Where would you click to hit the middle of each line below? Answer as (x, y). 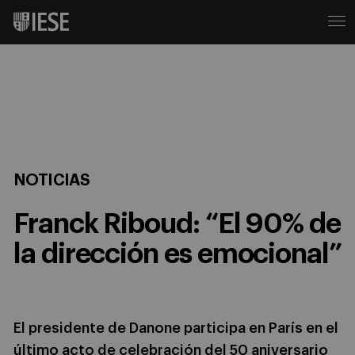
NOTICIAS (52, 181)
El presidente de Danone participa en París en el (176, 328)
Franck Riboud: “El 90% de (177, 224)
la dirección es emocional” (177, 254)
